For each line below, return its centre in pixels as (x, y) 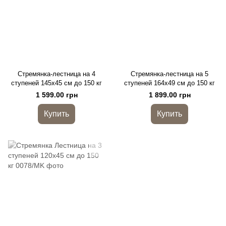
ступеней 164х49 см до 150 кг (169, 83)
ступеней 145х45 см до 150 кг (56, 83)
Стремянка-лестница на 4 (56, 74)
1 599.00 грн (56, 95)
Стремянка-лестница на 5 (169, 74)
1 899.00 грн (169, 95)
